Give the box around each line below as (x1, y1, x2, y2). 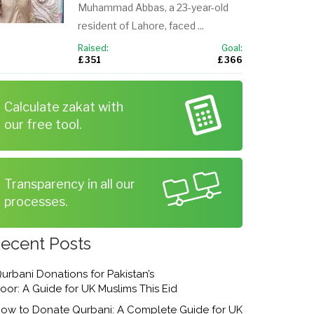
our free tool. (4, 117, 82, 132)
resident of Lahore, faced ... (78, 20, 204, 32)
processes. (4, 194, 68, 209)
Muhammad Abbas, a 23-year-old (78, 1, 228, 13)
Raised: (78, 43, 109, 53)
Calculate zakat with (4, 100, 123, 114)
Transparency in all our (4, 177, 135, 191)
